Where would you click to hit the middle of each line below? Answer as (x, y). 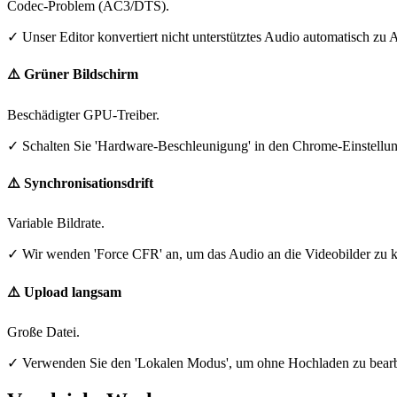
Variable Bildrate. (56, 223)
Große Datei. (43, 331)
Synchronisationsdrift (89, 183)
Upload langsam (73, 292)
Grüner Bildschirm (81, 74)
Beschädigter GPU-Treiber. (83, 114)
